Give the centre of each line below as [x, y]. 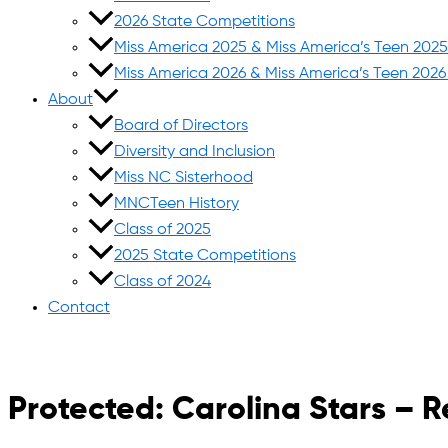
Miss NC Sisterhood [183, 178]
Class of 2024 [162, 282]
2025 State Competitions [205, 256]
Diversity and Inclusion [194, 152]
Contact [79, 308]
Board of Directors [181, 126]
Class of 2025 [162, 230]
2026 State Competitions [204, 22]
